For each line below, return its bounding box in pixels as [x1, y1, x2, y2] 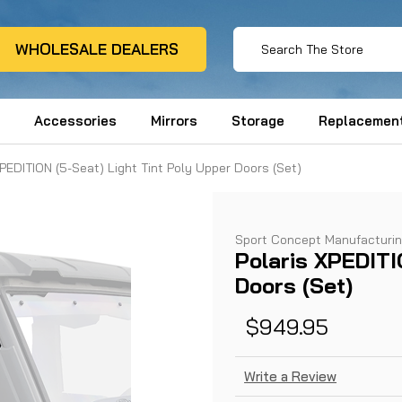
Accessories [33, 112, 117, 130]
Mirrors [150, 112, 197, 130]
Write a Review [244, 368, 337, 386]
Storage [232, 112, 285, 130]
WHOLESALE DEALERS [14, 39, 179, 59]
